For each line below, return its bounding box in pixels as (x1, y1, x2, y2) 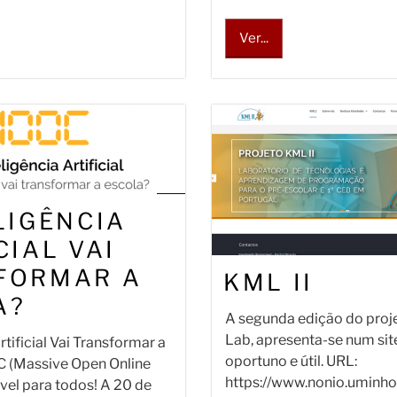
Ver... (239, 30, 269, 46)
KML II (223, 269, 314, 296)
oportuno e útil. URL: (225, 353, 357, 370)
